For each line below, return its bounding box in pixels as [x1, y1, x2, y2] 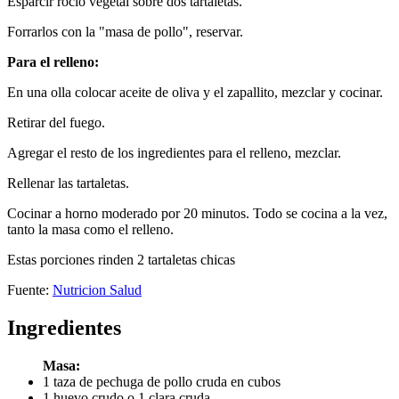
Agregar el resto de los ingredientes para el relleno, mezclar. [7, 145, 341, 161]
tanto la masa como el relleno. [7, 222, 174, 238]
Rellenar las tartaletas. [7, 175, 129, 191]
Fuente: [7, 282, 53, 298]
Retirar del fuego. [7, 115, 105, 131]
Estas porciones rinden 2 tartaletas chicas [7, 252, 235, 268]
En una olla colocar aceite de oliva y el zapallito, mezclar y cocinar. [7, 85, 383, 101]
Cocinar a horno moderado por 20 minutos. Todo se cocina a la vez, [7, 206, 387, 222]
